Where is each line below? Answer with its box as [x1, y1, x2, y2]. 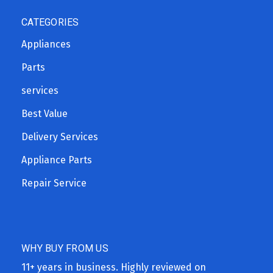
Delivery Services [21, 130, 98, 143]
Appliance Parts [21, 154, 92, 166]
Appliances [21, 38, 71, 50]
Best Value [21, 107, 68, 119]
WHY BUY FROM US [21, 242, 108, 254]
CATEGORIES [21, 16, 79, 28]
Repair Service [21, 177, 87, 189]
